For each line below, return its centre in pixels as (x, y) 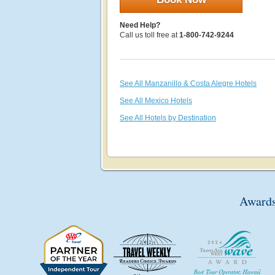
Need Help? (140, 25)
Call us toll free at (149, 35)
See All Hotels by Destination (168, 118)
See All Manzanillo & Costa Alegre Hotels (188, 83)
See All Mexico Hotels (156, 101)
